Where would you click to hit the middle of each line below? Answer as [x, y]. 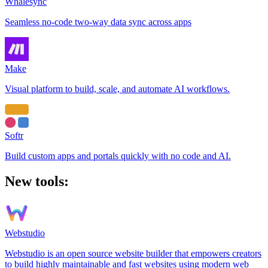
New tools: [37, 181]
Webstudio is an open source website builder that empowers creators [133, 253]
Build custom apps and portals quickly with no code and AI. [118, 156]
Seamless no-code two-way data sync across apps [98, 22]
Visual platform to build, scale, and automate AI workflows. [117, 89]
